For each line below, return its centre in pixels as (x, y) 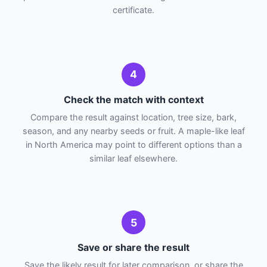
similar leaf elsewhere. (133, 158)
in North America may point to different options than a (133, 144)
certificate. (133, 10)
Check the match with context (133, 99)
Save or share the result (133, 248)
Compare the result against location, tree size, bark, (133, 117)
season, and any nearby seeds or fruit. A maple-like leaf (133, 131)
